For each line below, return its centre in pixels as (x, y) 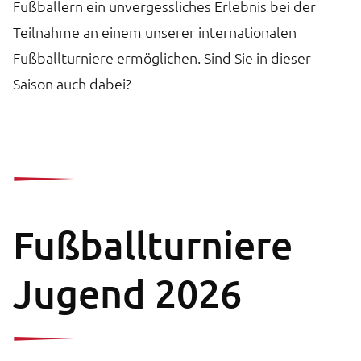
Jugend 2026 (127, 293)
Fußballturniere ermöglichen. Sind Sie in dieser (162, 57)
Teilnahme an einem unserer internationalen (155, 31)
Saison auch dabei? (72, 83)
